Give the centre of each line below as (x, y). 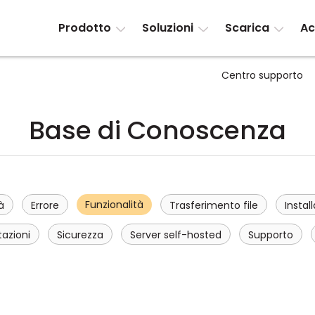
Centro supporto (262, 75)
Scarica (247, 28)
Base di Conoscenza (157, 130)
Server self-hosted (176, 235)
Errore (45, 205)
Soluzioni (168, 28)
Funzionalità (114, 205)
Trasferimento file (214, 205)
